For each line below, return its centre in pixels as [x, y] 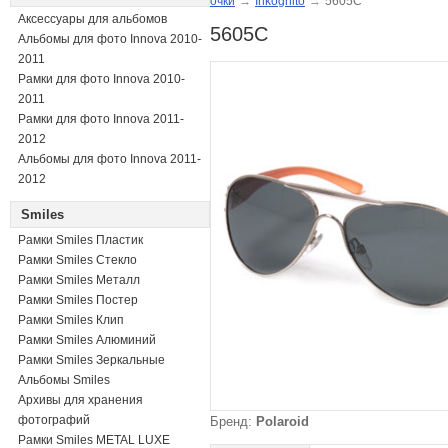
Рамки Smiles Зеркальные [91, 360]
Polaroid [282, 421]
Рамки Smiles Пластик [80, 240]
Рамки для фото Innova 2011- [101, 119]
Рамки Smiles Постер [78, 300]
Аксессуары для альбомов [92, 19]
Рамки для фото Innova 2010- [101, 79]
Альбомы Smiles [64, 380]
